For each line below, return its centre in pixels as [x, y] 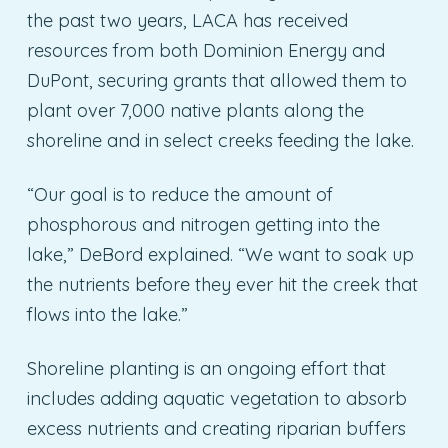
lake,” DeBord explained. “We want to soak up [220, 254]
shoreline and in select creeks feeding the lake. [220, 140]
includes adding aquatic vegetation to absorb [216, 398]
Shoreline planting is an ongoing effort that [206, 368]
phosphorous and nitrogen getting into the [203, 224]
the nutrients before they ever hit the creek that [222, 284]
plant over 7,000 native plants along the [195, 110]
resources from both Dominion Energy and [205, 50]
